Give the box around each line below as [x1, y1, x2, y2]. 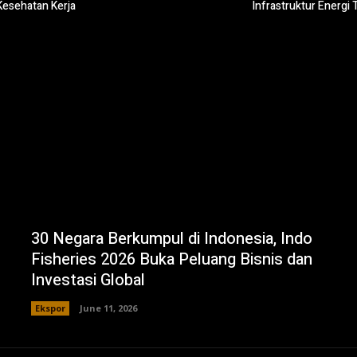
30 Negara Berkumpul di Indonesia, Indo [30, 226, 312, 250]
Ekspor [34, 301, 65, 314]
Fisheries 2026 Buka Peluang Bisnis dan [30, 247, 312, 271]
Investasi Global [30, 268, 145, 292]
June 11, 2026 [79, 301, 137, 314]
